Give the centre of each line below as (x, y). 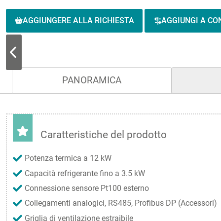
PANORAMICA (92, 80)
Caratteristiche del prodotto (104, 134)
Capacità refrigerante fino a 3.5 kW (85, 173)
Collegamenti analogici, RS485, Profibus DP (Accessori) (121, 203)
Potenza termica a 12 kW (68, 158)
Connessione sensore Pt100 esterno (87, 188)
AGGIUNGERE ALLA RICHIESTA (78, 20)
